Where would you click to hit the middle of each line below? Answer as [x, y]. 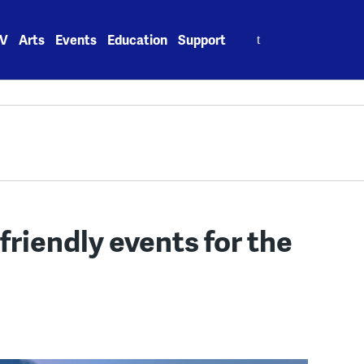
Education [138, 39]
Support [202, 39]
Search [258, 30]
